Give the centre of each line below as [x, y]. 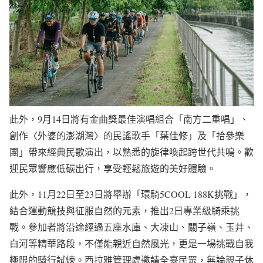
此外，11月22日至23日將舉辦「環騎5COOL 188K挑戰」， [131, 194]
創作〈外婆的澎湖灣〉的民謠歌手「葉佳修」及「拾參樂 [127, 135]
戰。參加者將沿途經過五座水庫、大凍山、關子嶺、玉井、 [131, 227]
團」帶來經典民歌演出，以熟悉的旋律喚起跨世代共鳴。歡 [131, 151]
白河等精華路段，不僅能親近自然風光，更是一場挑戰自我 [131, 243]
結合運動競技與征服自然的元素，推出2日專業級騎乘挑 [124, 210]
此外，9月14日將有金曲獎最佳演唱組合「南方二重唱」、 [129, 119]
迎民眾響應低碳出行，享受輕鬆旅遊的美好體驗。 [113, 168]
